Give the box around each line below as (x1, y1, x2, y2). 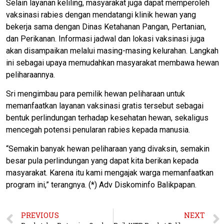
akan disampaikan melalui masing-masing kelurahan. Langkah (6, 45, 218, 55)
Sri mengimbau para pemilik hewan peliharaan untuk (6, 88, 185, 98)
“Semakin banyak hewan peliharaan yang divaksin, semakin (6, 144, 209, 154)
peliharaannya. (6, 69, 55, 79)
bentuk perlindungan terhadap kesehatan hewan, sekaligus (6, 112, 208, 122)
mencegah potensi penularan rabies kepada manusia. (6, 124, 190, 134)
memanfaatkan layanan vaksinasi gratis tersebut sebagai (6, 100, 203, 110)
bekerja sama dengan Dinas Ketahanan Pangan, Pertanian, (6, 21, 206, 31)
